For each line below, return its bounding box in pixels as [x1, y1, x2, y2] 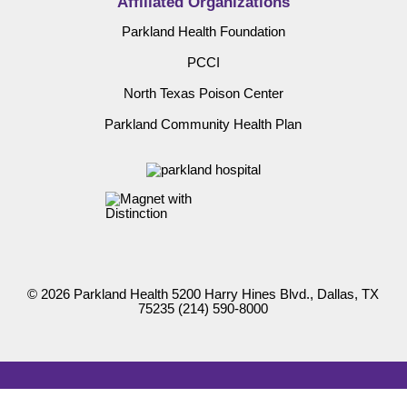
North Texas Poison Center [123, 85, 283, 101]
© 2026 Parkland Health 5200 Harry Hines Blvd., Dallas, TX [27, 286, 380, 302]
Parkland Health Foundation [121, 25, 285, 40]
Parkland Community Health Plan [104, 116, 303, 132]
